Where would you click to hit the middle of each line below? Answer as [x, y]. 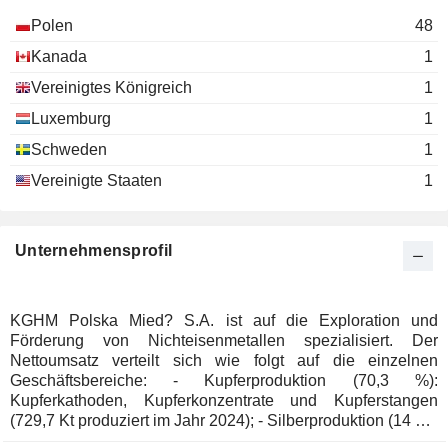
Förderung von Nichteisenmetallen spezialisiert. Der [224, 340]
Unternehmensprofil [94, 250]
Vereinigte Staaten [96, 180]
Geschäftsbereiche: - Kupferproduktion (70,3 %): [91, 380]
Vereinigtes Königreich [111, 87]
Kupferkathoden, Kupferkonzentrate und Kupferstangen [224, 400]
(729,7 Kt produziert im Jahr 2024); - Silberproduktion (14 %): [134, 420]
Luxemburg [71, 118]
